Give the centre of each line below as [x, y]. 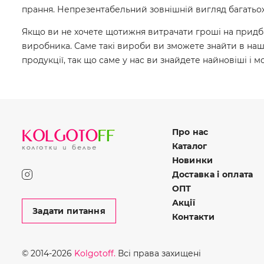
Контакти [193, 217]
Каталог [189, 146]
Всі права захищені [158, 254]
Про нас [190, 132]
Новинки [192, 161]
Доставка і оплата [212, 175]
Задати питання [69, 211]
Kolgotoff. [95, 254]
